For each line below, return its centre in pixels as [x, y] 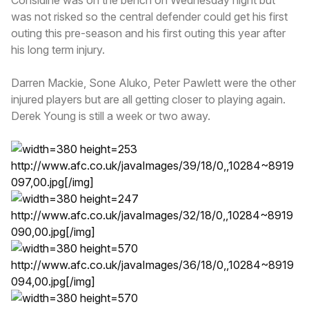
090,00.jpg [38, 231]
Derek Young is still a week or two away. [111, 116]
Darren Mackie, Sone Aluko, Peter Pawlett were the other [153, 82]
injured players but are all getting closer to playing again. [148, 99]
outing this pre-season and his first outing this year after [148, 33]
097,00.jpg [38, 182]
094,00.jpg [38, 281]
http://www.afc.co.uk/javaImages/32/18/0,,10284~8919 [152, 215]
